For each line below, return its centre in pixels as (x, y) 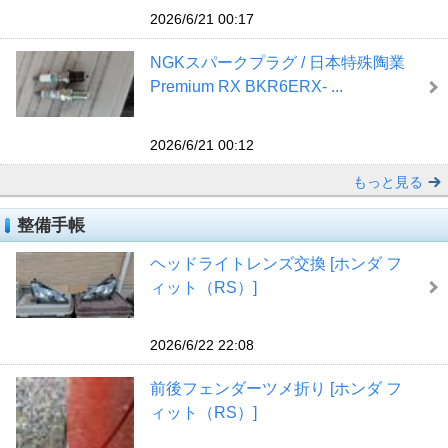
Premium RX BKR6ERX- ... (246, 87)
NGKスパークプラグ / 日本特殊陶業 (277, 63)
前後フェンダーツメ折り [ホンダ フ (275, 389)
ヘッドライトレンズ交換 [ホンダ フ (275, 263)
